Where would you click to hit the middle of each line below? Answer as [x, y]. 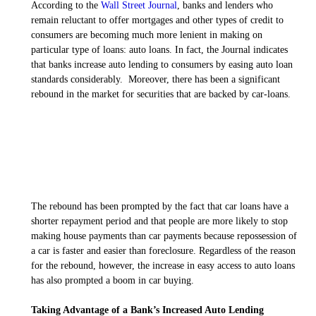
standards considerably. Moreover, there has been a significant [156, 79]
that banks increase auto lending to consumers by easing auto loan [162, 64]
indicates [269, 49]
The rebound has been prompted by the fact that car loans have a [160, 206]
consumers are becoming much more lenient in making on [147, 35]
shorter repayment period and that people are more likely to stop [159, 221]
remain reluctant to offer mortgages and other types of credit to [157, 20]
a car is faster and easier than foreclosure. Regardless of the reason [163, 250]
